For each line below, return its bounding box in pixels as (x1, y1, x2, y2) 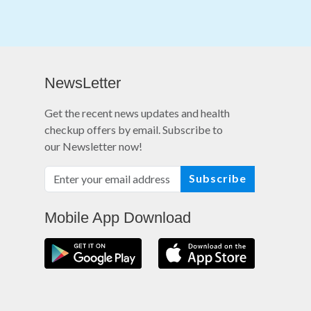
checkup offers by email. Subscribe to (44, 123, 224, 136)
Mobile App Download (44, 209, 192, 226)
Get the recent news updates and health (44, 106, 230, 119)
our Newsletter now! (44, 140, 143, 153)
